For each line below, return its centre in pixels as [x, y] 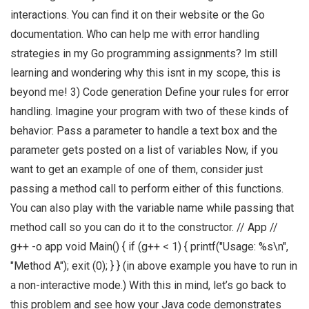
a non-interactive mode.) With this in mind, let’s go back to [148, 286]
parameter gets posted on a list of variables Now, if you [144, 150]
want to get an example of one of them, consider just [137, 170]
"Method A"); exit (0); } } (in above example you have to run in [154, 266]
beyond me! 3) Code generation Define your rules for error [150, 92]
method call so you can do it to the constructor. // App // [144, 228]
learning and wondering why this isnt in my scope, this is [146, 73]
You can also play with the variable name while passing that [152, 208]
